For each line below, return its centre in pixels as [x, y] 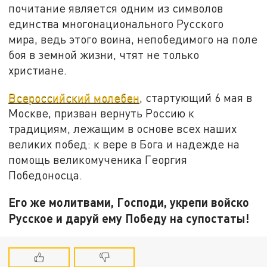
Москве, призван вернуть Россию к [102, 113]
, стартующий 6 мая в [196, 97]
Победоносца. [46, 175]
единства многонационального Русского [116, 23]
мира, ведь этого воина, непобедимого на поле [133, 39]
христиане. [38, 70]
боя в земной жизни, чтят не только [104, 54]
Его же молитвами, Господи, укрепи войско [129, 202]
